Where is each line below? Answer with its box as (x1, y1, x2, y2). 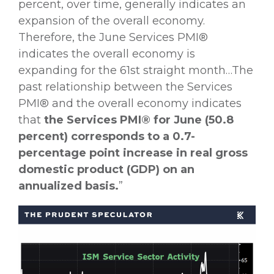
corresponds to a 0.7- (71, 130, 195, 144)
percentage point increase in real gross (18, 146, 248, 160)
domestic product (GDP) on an (18, 163, 194, 177)
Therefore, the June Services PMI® (18, 31, 208, 45)
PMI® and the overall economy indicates (18, 97, 242, 111)
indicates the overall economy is (18, 47, 195, 61)
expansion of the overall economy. (18, 14, 205, 28)
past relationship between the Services (18, 80, 232, 94)
